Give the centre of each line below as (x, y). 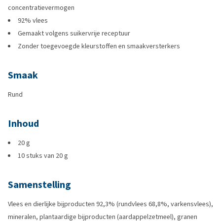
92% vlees (33, 20)
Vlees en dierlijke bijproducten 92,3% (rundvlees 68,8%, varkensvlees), (110, 204)
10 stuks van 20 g (43, 156)
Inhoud (23, 124)
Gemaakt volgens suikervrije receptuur (74, 33)
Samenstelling (39, 185)
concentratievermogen (41, 8)
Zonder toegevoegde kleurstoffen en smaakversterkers (99, 46)
